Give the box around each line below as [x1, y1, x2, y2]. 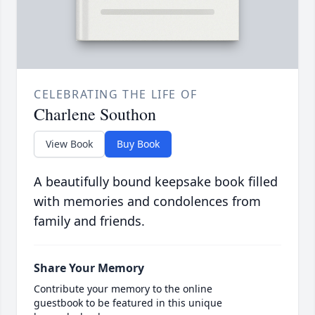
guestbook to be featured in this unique [34, 296, 222, 310]
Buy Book [117, 137, 160, 151]
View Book [46, 137, 93, 151]
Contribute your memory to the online [34, 282, 212, 296]
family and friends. [34, 212, 145, 230]
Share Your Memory [34, 260, 144, 276]
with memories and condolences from [34, 193, 261, 210]
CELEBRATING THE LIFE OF [34, 86, 198, 103]
